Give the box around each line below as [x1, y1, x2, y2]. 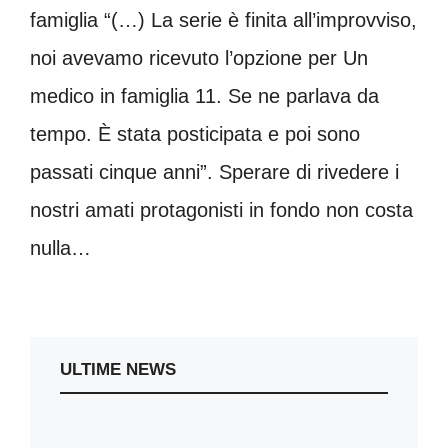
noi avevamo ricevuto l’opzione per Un [30, 47, 368, 70]
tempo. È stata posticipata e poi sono [30, 123, 360, 146]
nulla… [30, 237, 91, 260]
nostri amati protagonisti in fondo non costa [30, 199, 413, 222]
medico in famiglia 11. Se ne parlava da [30, 85, 379, 108]
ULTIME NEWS [60, 360, 176, 380]
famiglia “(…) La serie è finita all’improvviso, [30, 9, 417, 32]
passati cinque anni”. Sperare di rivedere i [30, 161, 399, 184]
